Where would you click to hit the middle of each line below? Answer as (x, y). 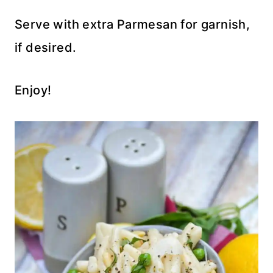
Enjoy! (33, 90)
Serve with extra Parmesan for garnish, (133, 24)
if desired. (46, 47)
